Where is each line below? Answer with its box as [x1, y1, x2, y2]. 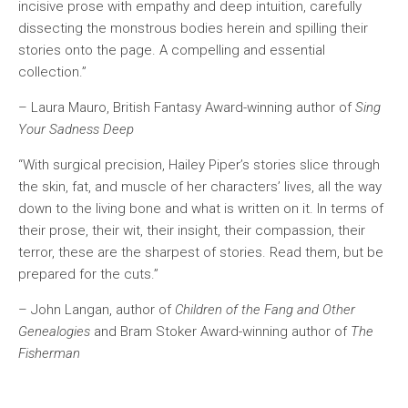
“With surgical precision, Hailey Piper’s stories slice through [18, 157, 380, 173]
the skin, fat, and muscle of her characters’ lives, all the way [18, 178, 382, 195]
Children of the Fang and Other [175, 301, 355, 318]
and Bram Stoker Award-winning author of [90, 323, 351, 340]
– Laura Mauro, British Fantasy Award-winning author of [18, 99, 355, 116]
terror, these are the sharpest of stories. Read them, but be [18, 244, 383, 260]
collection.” [18, 64, 87, 80]
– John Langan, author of [18, 301, 175, 318]
